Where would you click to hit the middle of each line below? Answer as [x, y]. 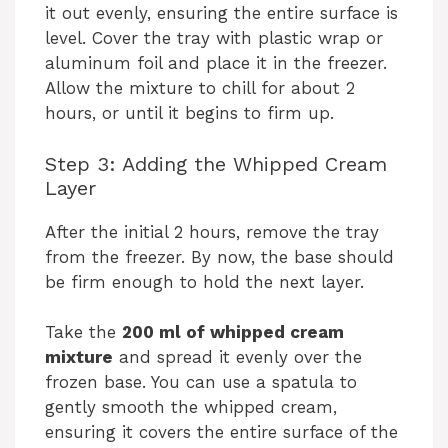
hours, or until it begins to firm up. [189, 113]
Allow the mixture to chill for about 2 [200, 88]
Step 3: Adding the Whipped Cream [216, 163]
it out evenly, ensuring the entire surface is [221, 13]
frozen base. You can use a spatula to [201, 382]
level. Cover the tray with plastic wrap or [214, 38]
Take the [83, 332]
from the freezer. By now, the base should [219, 256]
